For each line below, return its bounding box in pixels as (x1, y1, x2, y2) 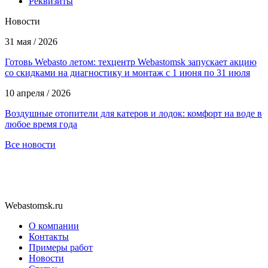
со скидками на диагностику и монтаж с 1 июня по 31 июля (5, 67, 250, 78)
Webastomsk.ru (5, 200, 63, 211)
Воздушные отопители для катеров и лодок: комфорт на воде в (5, 108, 262, 118)
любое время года (5, 118, 77, 129)
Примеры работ (29, 242, 93, 252)
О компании (29, 220, 79, 231)
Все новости (5, 139, 56, 150)
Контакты (29, 231, 69, 242)
